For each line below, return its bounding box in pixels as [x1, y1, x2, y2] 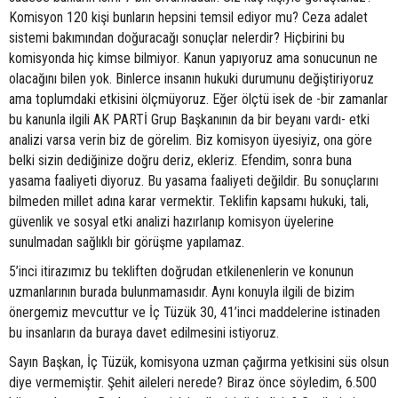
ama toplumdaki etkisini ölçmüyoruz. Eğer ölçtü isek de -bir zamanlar [9, 91, 388, 108]
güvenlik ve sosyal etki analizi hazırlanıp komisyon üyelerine [9, 213, 334, 231]
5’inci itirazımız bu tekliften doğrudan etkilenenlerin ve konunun [9, 263, 354, 281]
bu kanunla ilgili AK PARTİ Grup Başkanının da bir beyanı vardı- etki [9, 111, 370, 129]
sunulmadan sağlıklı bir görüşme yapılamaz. [9, 234, 244, 251]
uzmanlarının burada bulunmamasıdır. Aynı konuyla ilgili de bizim [9, 283, 354, 301]
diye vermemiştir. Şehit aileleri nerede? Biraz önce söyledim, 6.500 [9, 374, 377, 392]
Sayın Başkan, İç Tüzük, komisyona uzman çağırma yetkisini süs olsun [9, 354, 389, 371]
